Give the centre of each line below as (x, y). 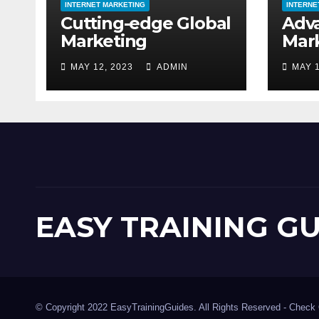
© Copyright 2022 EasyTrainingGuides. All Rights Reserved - (162, 307)
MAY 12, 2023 (102, 67)
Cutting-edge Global (146, 23)
